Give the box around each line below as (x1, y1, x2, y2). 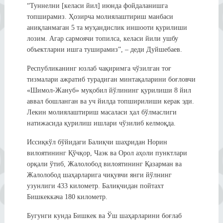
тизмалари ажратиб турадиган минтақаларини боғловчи (26, 75, 196, 83)
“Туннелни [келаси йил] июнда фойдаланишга (26, 1, 168, 9)
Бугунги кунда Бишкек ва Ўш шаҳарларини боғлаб (26, 212, 182, 220)
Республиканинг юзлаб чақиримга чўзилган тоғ (26, 64, 171, 72)
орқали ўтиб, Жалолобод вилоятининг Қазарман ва (26, 160, 182, 168)
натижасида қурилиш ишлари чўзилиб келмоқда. (26, 119, 176, 127)
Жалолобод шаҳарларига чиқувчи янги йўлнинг (26, 171, 172, 179)
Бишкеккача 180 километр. (26, 193, 108, 201)
